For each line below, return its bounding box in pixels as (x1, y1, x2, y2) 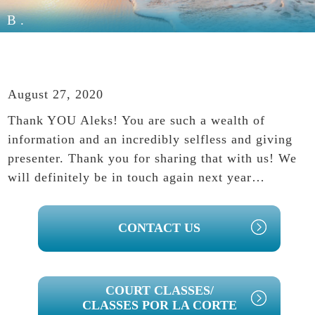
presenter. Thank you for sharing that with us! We (8, 151, 297, 166)
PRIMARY (37, 205, 147, 229)
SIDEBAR (37, 231, 143, 255)
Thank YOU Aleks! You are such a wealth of (8, 113, 266, 128)
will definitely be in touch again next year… (8, 170, 266, 185)
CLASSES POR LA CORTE (82, 298, 237, 313)
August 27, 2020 (8, 87, 104, 102)
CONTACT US (118, 221, 200, 236)
